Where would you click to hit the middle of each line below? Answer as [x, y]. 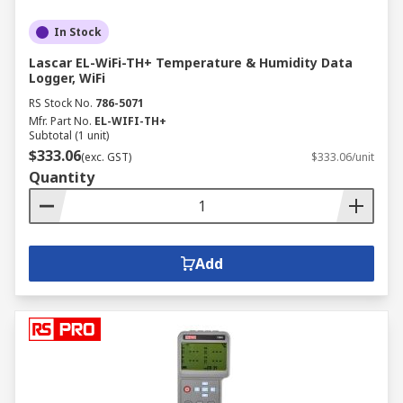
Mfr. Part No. [60, 121]
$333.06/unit [343, 157]
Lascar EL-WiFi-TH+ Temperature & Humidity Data [191, 63]
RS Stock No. [61, 103]
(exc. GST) [106, 157]
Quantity [62, 177]
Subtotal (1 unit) [69, 135]
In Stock [78, 32]
